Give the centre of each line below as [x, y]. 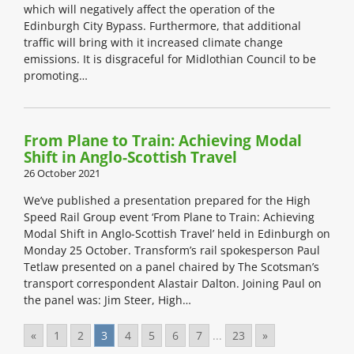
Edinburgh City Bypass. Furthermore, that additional [162, 26]
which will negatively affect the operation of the [149, 9]
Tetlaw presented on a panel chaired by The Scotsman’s [171, 267]
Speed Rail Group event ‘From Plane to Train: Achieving [169, 217]
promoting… [56, 76]
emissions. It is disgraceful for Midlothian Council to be [170, 59]
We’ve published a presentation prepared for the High [167, 201]
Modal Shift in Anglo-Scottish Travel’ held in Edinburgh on [177, 234]
